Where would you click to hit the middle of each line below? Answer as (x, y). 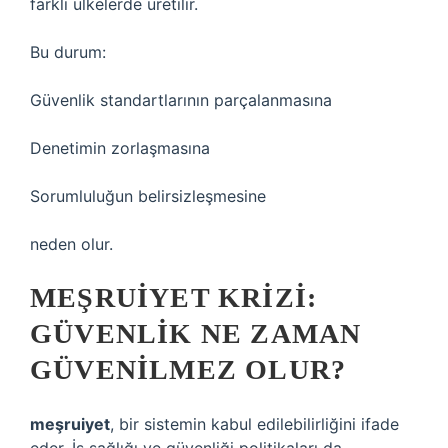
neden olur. (71, 244)
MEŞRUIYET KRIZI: (174, 297)
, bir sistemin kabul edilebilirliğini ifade (254, 424)
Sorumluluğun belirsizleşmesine (148, 196)
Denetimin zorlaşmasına (120, 148)
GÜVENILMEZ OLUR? (188, 369)
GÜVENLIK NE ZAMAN (196, 333)
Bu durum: (68, 52)
